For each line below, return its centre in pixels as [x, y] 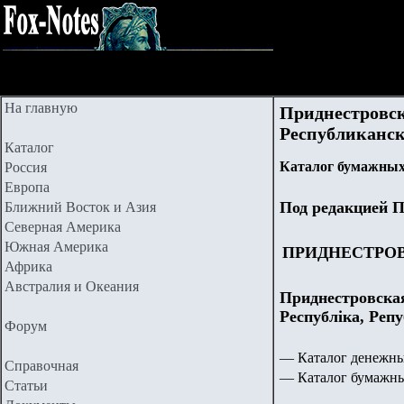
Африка [28, 266]
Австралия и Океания [72, 286]
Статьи [26, 386]
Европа [27, 187]
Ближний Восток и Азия [80, 207]
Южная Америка [56, 247]
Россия [26, 167]
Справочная [41, 366]
